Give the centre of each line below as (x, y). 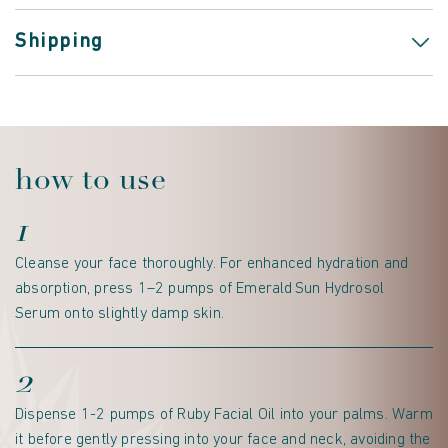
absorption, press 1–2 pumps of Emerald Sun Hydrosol (200, 289)
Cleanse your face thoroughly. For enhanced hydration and (212, 264)
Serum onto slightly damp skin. (119, 314)
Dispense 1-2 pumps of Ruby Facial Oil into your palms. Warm (224, 415)
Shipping (59, 42)
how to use (90, 180)
